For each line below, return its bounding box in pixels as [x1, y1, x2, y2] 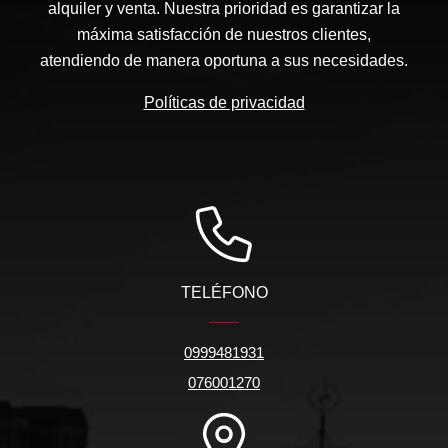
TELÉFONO [180, 284, 268, 302]
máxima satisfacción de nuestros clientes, [77, 26, 371, 44]
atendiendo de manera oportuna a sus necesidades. [40, 52, 408, 70]
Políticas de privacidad [143, 94, 305, 112]
